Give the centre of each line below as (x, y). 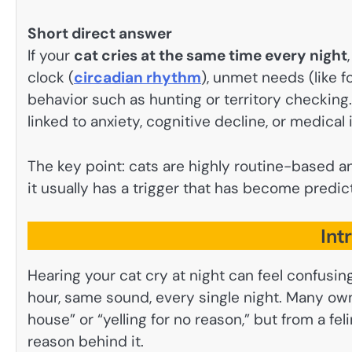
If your (51, 55)
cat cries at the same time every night (211, 55)
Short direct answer (100, 33)
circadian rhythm (137, 77)
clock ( (51, 77)
